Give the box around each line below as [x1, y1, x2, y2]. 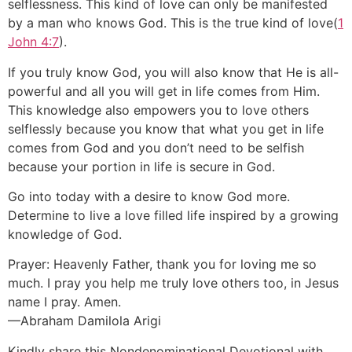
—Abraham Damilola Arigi [8, 313, 161, 329]
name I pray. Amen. [8, 294, 121, 310]
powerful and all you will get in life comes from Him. [8, 82, 320, 99]
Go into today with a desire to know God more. [8, 189, 290, 205]
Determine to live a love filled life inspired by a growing [8, 207, 339, 224]
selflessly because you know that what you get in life [8, 120, 324, 137]
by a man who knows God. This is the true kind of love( [8, 15, 338, 31]
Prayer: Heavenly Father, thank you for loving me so [8, 256, 317, 273]
